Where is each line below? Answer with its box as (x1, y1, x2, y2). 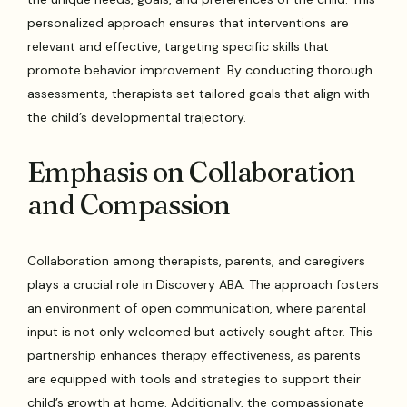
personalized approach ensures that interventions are (27, 15, 350, 32)
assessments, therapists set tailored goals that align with (27, 85, 371, 103)
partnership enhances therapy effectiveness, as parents (27, 347, 362, 364)
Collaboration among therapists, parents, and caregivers (27, 253, 366, 270)
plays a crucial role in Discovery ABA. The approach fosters (27, 276, 380, 293)
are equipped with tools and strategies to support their (27, 371, 362, 388)
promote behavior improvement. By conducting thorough (27, 62, 373, 79)
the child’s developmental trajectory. (27, 109, 247, 126)
